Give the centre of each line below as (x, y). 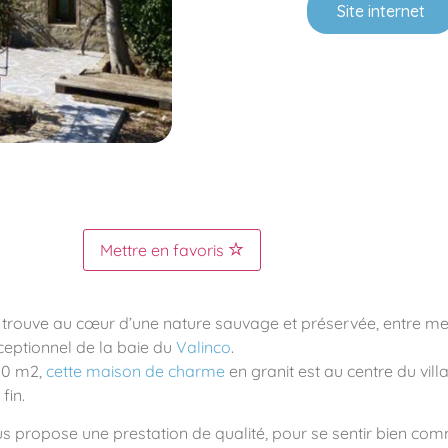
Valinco (203, 346)
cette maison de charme (135, 370)
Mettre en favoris (164, 249)
